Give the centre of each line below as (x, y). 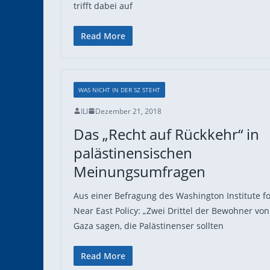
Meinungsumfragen (140, 171)
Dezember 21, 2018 (128, 111)
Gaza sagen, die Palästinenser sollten (149, 225)
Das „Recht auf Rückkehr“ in (166, 134)
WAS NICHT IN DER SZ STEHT (119, 89)
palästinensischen (133, 152)
